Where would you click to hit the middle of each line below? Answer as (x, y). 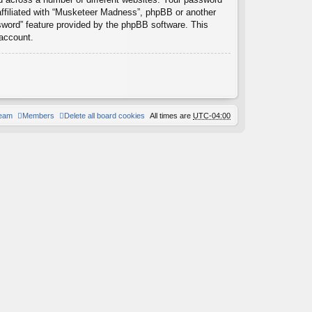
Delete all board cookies (104, 115)
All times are (171, 115)
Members (38, 115)
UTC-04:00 (212, 115)
